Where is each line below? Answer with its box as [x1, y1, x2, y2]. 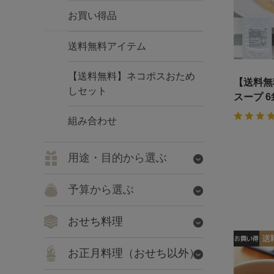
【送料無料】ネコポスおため [68, 71, 195, 81]
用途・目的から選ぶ [68, 152, 167, 164]
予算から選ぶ [68, 183, 134, 196]
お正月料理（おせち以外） [68, 247, 200, 259]
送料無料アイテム [68, 41, 146, 51]
